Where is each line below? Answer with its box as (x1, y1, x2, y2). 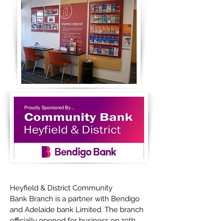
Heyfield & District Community (10, 184, 112, 192)
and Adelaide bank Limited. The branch (10, 205, 144, 214)
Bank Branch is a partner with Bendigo (10, 194, 140, 203)
